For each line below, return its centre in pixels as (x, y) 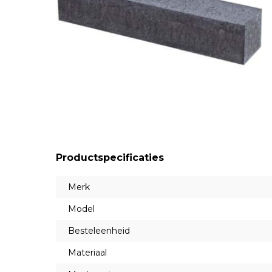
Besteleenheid (99, 230)
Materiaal (87, 252)
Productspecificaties (110, 157)
